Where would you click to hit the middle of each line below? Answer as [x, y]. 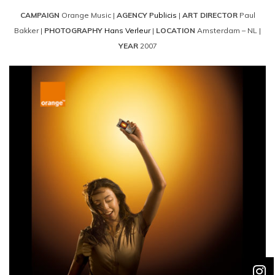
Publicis [164, 15]
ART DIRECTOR [211, 15]
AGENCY [132, 15]
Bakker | [29, 30]
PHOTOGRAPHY [74, 30]
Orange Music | [88, 15]
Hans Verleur [127, 30]
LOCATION [176, 30]
